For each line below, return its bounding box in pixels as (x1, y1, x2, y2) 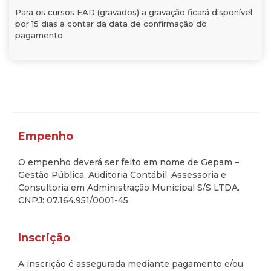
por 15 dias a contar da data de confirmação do (15, 19, 207, 28)
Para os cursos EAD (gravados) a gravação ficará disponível (15, 7, 252, 17)
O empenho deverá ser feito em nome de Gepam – (18, 157, 239, 168)
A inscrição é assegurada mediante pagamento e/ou (18, 258, 243, 269)
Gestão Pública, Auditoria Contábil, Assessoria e (18, 169, 226, 180)
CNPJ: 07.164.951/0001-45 (18, 195, 128, 206)
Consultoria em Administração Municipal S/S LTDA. (18, 182, 240, 193)
